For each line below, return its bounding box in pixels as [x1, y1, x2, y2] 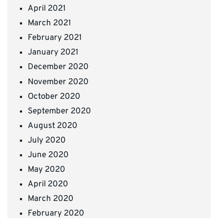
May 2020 [28, 164, 65, 176]
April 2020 [28, 179, 68, 190]
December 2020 [28, 62, 89, 73]
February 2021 [28, 33, 82, 44]
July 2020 [28, 135, 66, 146]
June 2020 [28, 150, 69, 161]
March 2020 [28, 194, 73, 205]
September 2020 [28, 106, 91, 117]
